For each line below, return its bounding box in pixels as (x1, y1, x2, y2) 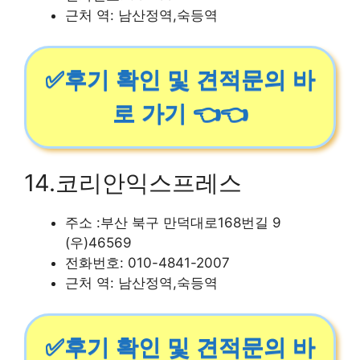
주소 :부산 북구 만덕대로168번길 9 (65, 214, 281, 231)
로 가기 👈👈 (112, 101, 247, 126)
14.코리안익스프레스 (24, 168, 242, 197)
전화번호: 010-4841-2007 (65, 254, 230, 271)
